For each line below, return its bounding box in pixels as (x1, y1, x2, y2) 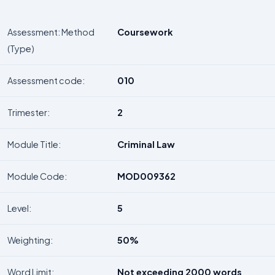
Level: (7, 202, 31, 214)
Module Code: (7, 170, 67, 182)
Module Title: (7, 138, 61, 150)
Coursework (117, 26, 172, 37)
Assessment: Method (7, 26, 95, 37)
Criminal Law (117, 138, 175, 150)
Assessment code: (7, 74, 85, 86)
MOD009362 (117, 170, 176, 182)
